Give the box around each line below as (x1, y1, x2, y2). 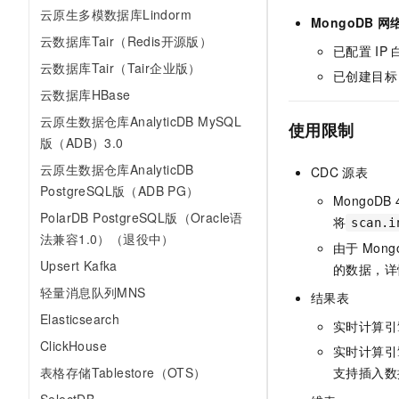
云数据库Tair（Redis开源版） (40, 32, 213, 50)
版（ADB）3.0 (40, 134, 124, 151)
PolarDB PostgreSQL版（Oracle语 (40, 208, 243, 226)
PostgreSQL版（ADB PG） (40, 182, 199, 199)
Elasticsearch (40, 310, 120, 328)
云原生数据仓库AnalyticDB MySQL (40, 112, 242, 130)
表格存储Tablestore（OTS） (40, 363, 207, 381)
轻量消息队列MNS (40, 283, 146, 301)
